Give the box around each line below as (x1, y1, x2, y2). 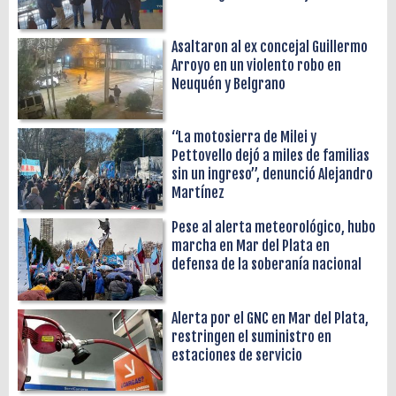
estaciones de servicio (171, 346, 303, 364)
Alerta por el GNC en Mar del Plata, (171, 308, 369, 327)
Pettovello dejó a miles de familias (171, 147, 370, 165)
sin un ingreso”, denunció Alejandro (171, 165, 374, 184)
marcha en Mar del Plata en (171, 237, 331, 255)
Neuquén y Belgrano (171, 74, 286, 93)
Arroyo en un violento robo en (171, 56, 342, 74)
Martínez (171, 184, 225, 202)
